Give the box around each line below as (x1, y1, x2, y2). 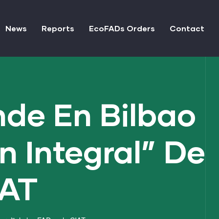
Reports (42, 23, 74, 33)
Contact (170, 23, 204, 33)
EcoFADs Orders (89, 23, 155, 33)
